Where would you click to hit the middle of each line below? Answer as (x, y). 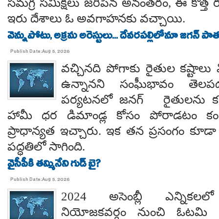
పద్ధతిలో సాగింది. (46, 146)
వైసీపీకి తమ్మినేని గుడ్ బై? (54, 165)
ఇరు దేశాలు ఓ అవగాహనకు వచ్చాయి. (96, 18)
